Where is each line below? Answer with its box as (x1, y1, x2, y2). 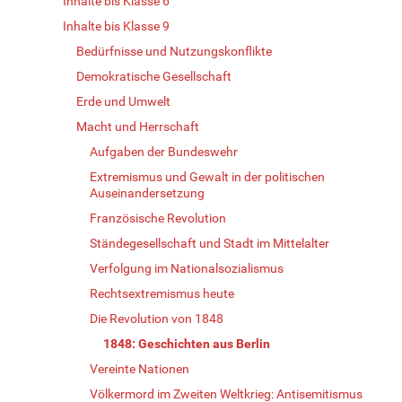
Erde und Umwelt (76, 93, 170, 109)
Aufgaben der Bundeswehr (90, 144, 238, 159)
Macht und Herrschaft (76, 118, 199, 134)
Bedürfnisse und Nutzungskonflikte (76, 43, 272, 58)
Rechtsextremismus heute (90, 285, 234, 301)
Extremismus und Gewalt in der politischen (90, 169, 325, 184)
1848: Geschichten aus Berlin (103, 336, 270, 351)
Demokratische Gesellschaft (76, 68, 232, 83)
